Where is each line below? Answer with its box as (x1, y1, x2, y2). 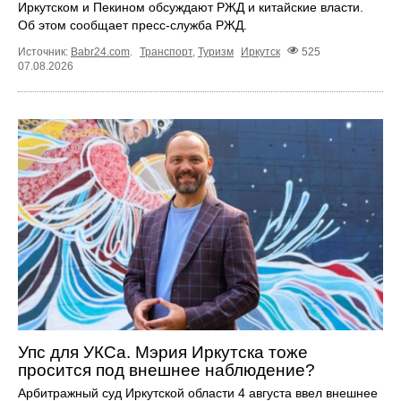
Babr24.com (71, 45, 130, 58)
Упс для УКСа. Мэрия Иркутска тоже (18, 343, 308, 363)
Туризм (198, 45, 234, 58)
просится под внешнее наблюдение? (18, 361, 315, 380)
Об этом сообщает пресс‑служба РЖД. (18, 18, 247, 33)
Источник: (18, 45, 71, 58)
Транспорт (140, 45, 192, 58)
